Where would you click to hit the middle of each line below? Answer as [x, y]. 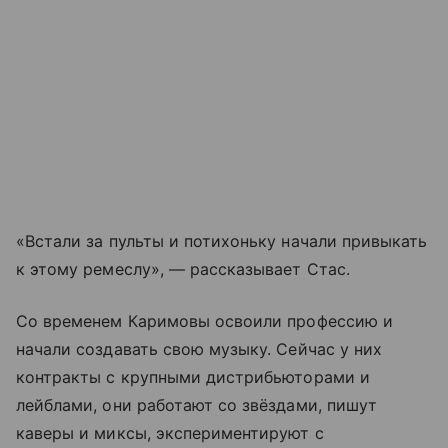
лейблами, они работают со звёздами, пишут [196, 405]
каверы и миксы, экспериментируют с [170, 433]
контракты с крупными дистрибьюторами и [193, 377]
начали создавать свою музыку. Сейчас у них [199, 349]
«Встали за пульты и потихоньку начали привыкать [222, 241]
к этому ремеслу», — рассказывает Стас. [183, 269]
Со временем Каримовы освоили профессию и [204, 321]
